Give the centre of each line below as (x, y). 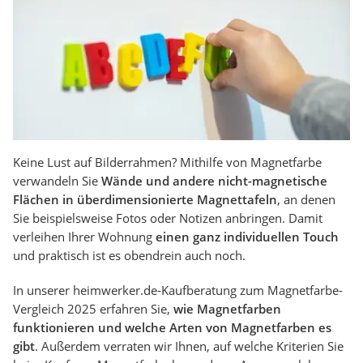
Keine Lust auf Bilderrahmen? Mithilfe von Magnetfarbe (167, 162)
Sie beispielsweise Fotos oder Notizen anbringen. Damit (168, 218)
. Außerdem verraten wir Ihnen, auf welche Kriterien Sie (189, 346)
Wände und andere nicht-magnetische (214, 181)
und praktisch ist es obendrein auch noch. (129, 256)
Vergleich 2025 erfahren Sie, (93, 309)
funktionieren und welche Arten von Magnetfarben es (172, 328)
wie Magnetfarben (227, 309)
